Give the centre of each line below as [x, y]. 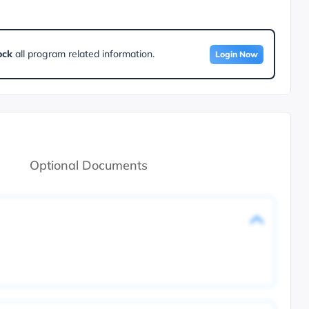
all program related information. [83, 53]
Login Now [236, 54]
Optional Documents [88, 165]
